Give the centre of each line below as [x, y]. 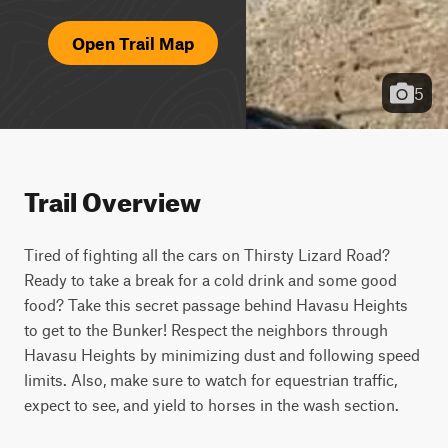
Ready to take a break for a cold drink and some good [210, 279]
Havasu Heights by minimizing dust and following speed [222, 354]
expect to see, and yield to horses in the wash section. [211, 404]
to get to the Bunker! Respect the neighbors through [206, 329]
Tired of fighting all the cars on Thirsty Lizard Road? [207, 254]
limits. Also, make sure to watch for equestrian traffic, [210, 379]
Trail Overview [112, 197]
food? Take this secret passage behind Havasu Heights [216, 304]
